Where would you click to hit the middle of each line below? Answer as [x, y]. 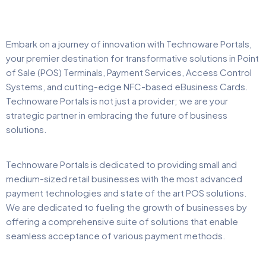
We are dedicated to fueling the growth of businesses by [126, 207]
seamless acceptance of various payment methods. [116, 235]
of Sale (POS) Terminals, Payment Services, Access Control [129, 72]
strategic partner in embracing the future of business [117, 115]
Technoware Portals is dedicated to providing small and [121, 164]
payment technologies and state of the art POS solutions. [126, 193]
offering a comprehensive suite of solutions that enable [122, 221]
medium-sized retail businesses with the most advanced [124, 178]
